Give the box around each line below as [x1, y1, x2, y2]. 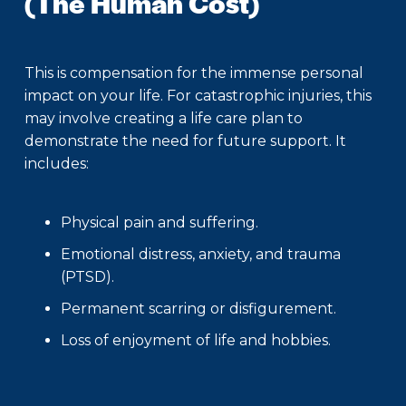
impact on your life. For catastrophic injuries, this [24, 87, 372, 105]
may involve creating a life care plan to [24, 110, 303, 128]
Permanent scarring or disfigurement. [61, 300, 336, 318]
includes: [24, 155, 89, 173]
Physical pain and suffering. [61, 214, 258, 232]
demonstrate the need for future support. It [24, 132, 346, 150]
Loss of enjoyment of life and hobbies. [61, 332, 331, 350]
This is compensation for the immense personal [24, 64, 363, 82]
